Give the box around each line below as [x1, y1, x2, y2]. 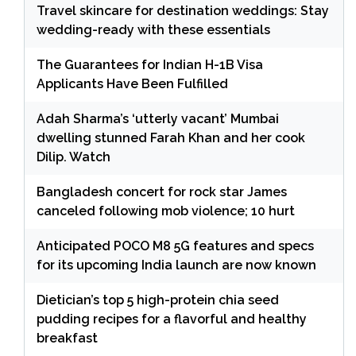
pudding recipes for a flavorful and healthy [37, 311, 307, 327]
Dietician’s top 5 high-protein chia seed [37, 292, 279, 308]
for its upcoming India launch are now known [37, 257, 316, 273]
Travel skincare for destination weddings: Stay [37, 3, 329, 18]
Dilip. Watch [37, 149, 110, 164]
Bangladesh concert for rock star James [37, 184, 287, 199]
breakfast [37, 331, 98, 346]
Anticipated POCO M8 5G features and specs [37, 238, 314, 253]
